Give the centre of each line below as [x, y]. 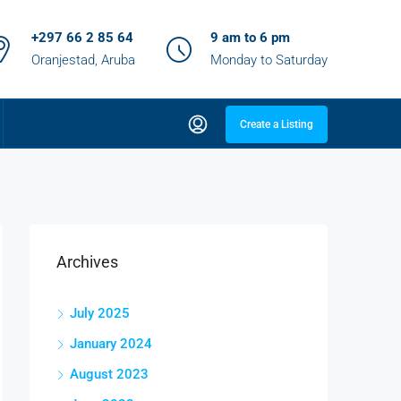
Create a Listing [277, 124]
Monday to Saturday [269, 60]
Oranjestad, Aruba [83, 60]
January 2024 [111, 344]
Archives [87, 262]
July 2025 [100, 313]
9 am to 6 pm [250, 38]
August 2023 [109, 374]
